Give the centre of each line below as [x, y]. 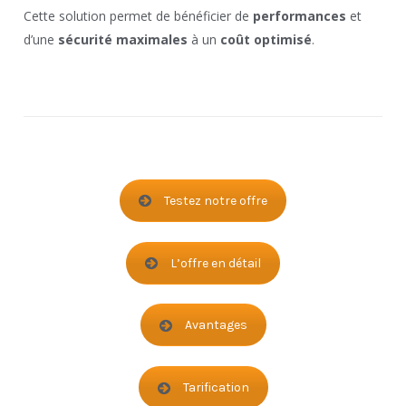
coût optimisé [266, 39]
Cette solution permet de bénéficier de [139, 15]
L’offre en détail [216, 263]
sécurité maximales [123, 39]
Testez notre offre [216, 200]
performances [300, 15]
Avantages [216, 325]
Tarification [216, 388]
